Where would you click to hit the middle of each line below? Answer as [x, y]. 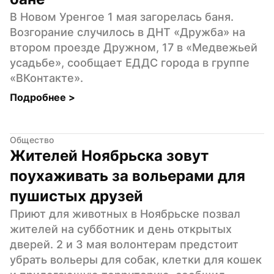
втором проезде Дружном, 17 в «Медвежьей [134, 47]
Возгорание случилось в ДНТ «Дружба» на [128, 32]
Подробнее [39, 97]
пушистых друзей [76, 196]
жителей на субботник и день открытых [121, 229]
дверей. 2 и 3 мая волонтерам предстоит [124, 244]
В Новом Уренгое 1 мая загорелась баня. [122, 17]
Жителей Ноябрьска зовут [109, 155]
